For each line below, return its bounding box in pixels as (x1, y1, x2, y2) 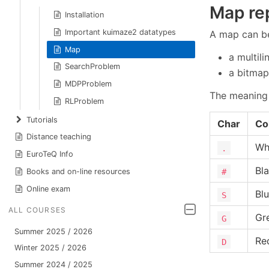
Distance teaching (26, 132, 92, 142)
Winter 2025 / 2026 (14, 243, 86, 253)
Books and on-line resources (26, 167, 131, 177)
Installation (65, 10, 104, 19)
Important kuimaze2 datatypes (65, 27, 177, 37)
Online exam (26, 184, 71, 193)
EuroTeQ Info (26, 150, 74, 159)
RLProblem (65, 96, 104, 106)
